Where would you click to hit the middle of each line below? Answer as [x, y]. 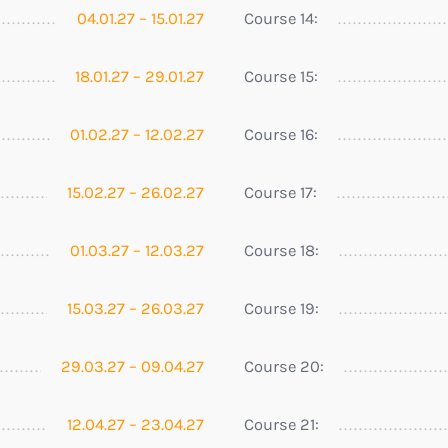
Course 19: [281, 308]
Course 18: [281, 250]
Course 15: [281, 76]
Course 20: [284, 366]
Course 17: [280, 192]
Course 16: [281, 134]
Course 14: [281, 18]
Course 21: [281, 424]
